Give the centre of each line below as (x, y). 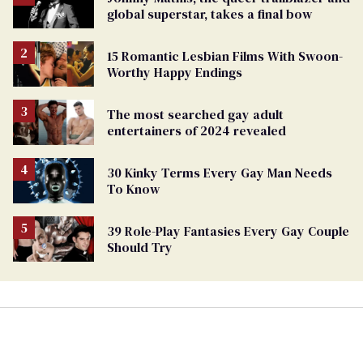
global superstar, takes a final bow (209, 13)
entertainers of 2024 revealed (196, 131)
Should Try (140, 248)
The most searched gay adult (195, 115)
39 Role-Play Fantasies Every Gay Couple (228, 231)
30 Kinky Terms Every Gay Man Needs (220, 173)
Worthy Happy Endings (175, 72)
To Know (133, 189)
